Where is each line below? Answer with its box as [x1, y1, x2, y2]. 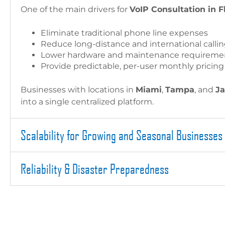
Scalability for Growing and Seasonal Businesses [21, 127, 222, 143]
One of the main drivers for [21, 5, 130, 14]
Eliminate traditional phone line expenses [41, 28, 208, 38]
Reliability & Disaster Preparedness [21, 161, 169, 176]
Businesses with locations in [21, 85, 136, 94]
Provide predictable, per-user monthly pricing [41, 61, 224, 71]
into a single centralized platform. [21, 97, 154, 106]
